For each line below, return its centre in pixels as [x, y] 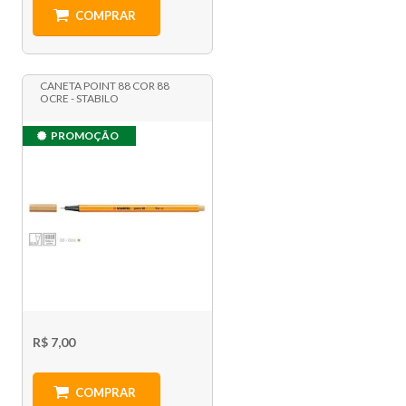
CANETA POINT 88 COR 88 [105, 86]
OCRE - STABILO [80, 99]
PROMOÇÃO [85, 136]
